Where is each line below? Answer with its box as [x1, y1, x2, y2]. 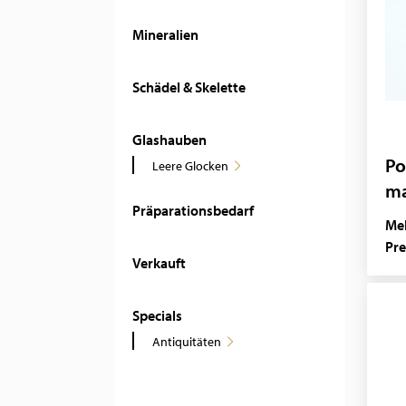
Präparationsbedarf [132, 201, 254, 219]
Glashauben [132, 130, 207, 149]
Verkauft [132, 254, 186, 272]
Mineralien [132, 25, 198, 43]
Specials [132, 306, 182, 324]
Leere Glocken [152, 158, 228, 174]
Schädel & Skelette [132, 78, 246, 96]
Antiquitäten [152, 333, 221, 350]
